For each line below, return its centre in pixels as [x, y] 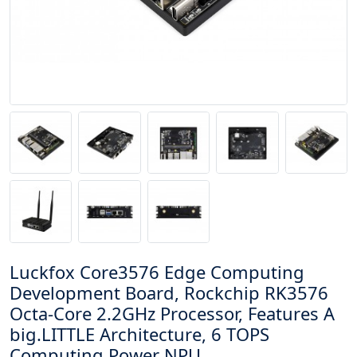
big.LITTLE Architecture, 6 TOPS [139, 334]
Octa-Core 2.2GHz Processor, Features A [172, 313]
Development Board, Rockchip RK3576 [169, 292]
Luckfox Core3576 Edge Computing [157, 272]
